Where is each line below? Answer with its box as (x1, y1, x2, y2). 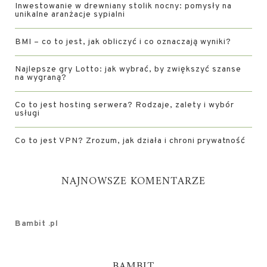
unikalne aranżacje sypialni (15, 10, 125, 20)
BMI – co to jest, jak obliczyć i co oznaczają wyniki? (15, 37, 231, 47)
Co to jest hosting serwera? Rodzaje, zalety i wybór (15, 100, 234, 110)
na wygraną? (15, 73, 67, 83)
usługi (15, 108, 40, 119)
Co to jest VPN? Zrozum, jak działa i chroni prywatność (15, 136, 246, 146)
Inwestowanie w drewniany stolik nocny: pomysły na (15, 1, 232, 11)
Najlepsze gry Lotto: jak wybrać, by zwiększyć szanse (15, 64, 241, 74)
